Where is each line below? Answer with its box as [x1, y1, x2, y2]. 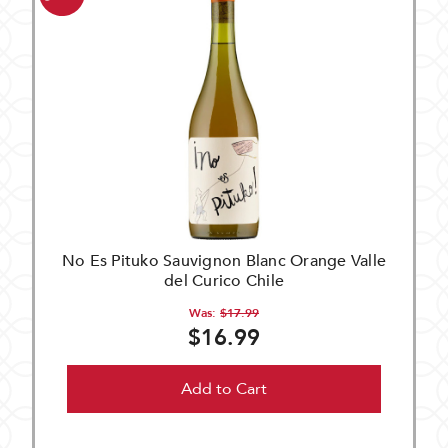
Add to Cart [181, 378, 267, 400]
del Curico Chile [164, 270, 284, 292]
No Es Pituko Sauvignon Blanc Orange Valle [61, 250, 387, 272]
